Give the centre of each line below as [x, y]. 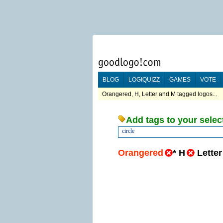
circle [128, 131]
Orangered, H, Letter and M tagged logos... [160, 94]
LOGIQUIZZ [144, 80]
